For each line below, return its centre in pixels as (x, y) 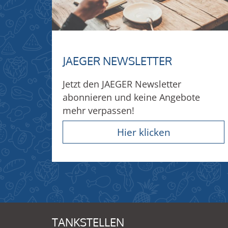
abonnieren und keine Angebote (131, 97)
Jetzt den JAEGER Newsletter (122, 83)
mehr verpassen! (98, 110)
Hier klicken (144, 132)
